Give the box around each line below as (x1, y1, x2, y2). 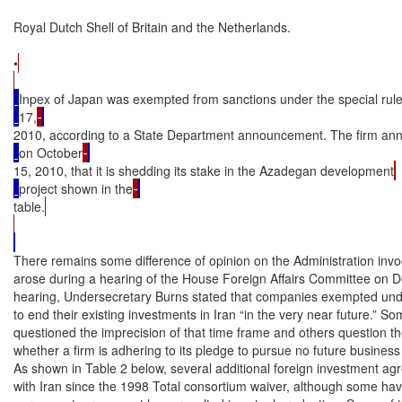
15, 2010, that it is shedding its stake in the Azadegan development (13, 161, 394, 179)
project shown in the (19, 179, 133, 197)
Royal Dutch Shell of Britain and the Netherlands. (13, 17, 291, 36)
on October (19, 143, 83, 162)
